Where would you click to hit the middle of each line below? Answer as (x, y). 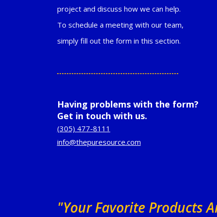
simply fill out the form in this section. (119, 41)
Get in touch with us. (102, 116)
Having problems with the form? (128, 104)
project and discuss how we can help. (119, 9)
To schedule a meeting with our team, (120, 25)
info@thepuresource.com (99, 142)
